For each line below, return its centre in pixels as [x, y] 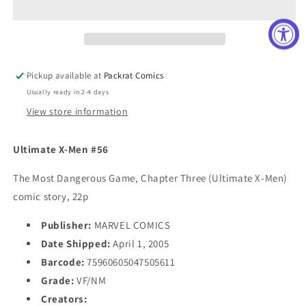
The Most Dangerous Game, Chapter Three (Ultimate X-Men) [150, 178]
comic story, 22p [51, 196]
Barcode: [63, 262]
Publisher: [66, 225]
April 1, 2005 [140, 243]
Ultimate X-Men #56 [61, 149]
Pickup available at [66, 75]
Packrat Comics [134, 75]
